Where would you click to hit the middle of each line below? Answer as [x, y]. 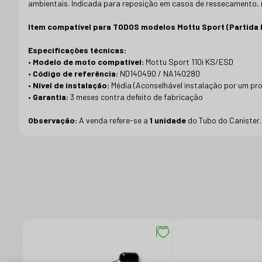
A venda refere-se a [113, 120]
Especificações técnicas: [77, 50]
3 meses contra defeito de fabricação [136, 97]
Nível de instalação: [71, 85]
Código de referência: [76, 73]
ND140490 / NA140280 [160, 73]
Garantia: [51, 97]
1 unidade [168, 120]
